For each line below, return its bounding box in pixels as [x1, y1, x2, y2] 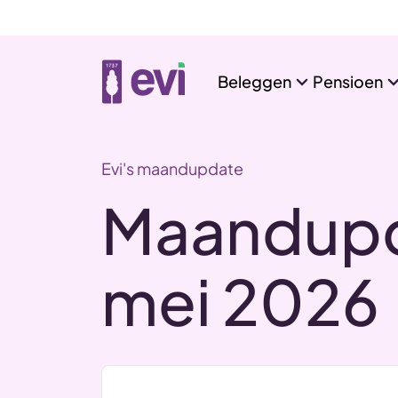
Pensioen [312, 71, 383, 92]
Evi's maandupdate [101, 158, 243, 179]
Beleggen [217, 71, 291, 92]
